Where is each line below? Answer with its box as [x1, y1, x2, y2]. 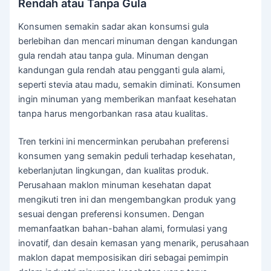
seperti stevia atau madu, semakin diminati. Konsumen [18, 79, 241, 91]
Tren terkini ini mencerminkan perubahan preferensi [18, 136, 229, 148]
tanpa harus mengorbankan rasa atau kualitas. [18, 108, 209, 120]
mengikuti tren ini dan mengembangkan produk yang [18, 194, 237, 206]
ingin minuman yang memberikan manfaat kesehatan [18, 94, 237, 105]
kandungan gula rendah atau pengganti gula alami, [18, 65, 226, 76]
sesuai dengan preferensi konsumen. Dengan [18, 209, 205, 220]
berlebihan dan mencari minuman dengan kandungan [18, 36, 238, 47]
